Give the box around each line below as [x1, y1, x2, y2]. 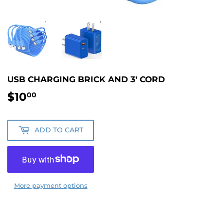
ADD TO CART [35, 126, 83, 135]
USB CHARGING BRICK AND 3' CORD [7, 74, 165, 85]
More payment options [14, 181, 88, 189]
